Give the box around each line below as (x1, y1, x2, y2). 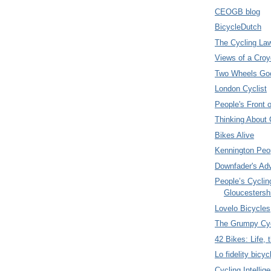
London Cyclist (215, 84, 267, 94)
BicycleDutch (215, 22, 261, 32)
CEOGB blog (215, 7, 260, 16)
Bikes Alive (215, 130, 254, 140)
